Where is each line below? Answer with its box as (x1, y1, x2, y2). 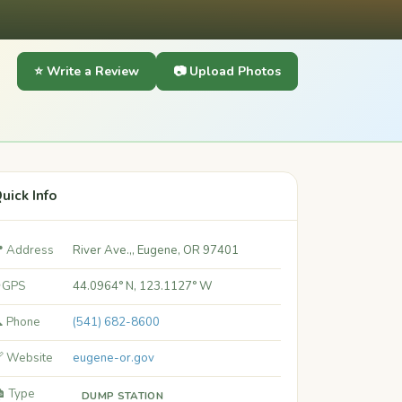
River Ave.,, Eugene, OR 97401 (73, 242, 239, 258)
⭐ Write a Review (34, 63, 139, 80)
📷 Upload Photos (173, 63, 281, 80)
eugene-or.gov (73, 350, 154, 366)
